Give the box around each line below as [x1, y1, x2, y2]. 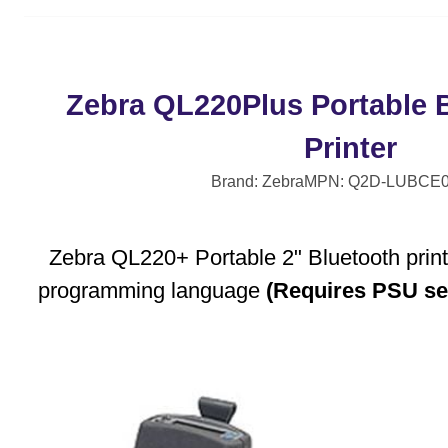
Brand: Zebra [210, 173, 304, 191]
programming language [37, 277, 266, 303]
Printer [304, 132, 397, 165]
